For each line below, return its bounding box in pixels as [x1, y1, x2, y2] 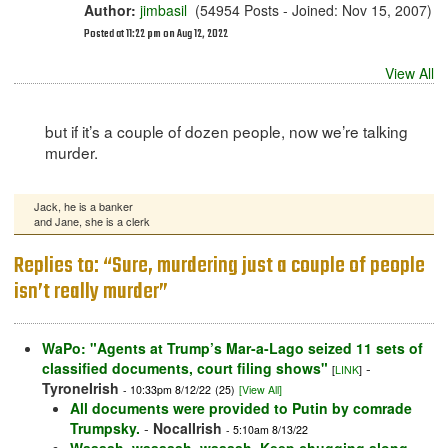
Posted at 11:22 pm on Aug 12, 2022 [84, 26, 228, 43]
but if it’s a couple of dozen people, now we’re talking [44, 120, 408, 143]
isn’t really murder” [14, 275, 168, 310]
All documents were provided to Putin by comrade [70, 398, 412, 419]
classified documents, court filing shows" [42, 358, 328, 379]
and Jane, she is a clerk [34, 213, 150, 230]
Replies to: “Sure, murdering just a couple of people [14, 249, 425, 284]
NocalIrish [153, 418, 222, 439]
